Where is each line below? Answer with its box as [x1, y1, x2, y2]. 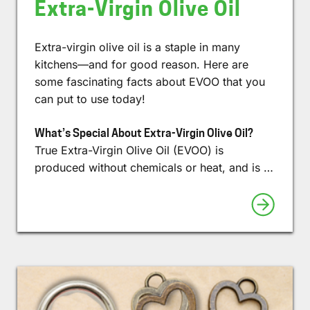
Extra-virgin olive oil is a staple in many [35, 40, 240, 55]
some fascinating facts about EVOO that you [35, 75, 265, 89]
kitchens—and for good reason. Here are [35, 57, 248, 72]
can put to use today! [35, 92, 145, 107]
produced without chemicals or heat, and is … [35, 161, 273, 175]
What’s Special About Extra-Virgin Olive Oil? [35, 127, 253, 140]
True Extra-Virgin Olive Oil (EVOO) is [35, 143, 224, 158]
